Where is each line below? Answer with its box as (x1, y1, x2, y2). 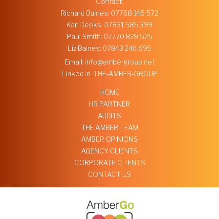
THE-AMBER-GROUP (93, 70, 157, 78)
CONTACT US (88, 171, 131, 179)
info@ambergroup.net (85, 58, 154, 66)
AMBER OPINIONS (81, 135, 138, 144)
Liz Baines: (67, 44, 103, 53)
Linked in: (62, 70, 93, 78)
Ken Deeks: (66, 21, 104, 29)
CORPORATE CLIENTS (74, 159, 145, 167)
